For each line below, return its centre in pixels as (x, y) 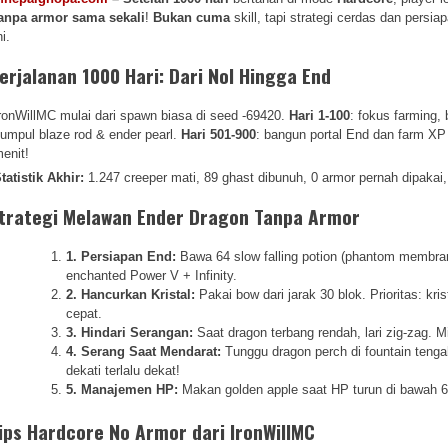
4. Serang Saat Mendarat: (144, 351)
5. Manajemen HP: (122, 389)
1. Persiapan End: (121, 256)
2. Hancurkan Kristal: (131, 294)
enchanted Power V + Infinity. (152, 275)
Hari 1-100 (320, 115)
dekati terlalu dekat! (123, 370)
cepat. (84, 313)
